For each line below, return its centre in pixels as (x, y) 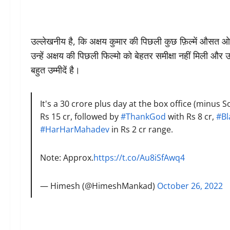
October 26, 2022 (190, 186)
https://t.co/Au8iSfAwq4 (139, 158)
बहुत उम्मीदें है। (55, 70)
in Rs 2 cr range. (141, 129)
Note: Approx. (67, 158)
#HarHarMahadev (75, 129)
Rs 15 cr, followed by (81, 117)
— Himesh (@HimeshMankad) (99, 186)
